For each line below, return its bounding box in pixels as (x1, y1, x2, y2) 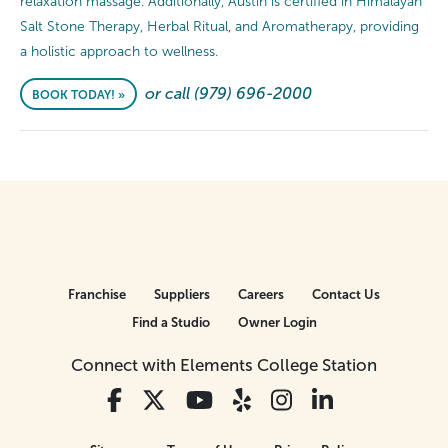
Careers (238, 287, 284, 302)
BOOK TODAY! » (32, 88, 125, 102)
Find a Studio (131, 315, 210, 330)
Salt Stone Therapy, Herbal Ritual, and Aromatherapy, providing (20, 19, 419, 34)
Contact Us (312, 287, 380, 302)
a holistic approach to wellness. (20, 44, 218, 59)
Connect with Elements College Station (71, 356, 377, 375)
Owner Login (237, 315, 317, 330)
